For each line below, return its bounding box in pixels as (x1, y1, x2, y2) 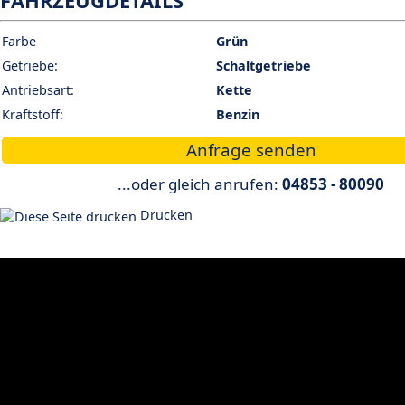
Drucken (137, 206, 193, 223)
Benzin (216, 106, 259, 124)
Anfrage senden (186, 138, 316, 162)
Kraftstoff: (2, 106, 63, 124)
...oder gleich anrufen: (118, 174, 283, 195)
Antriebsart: (2, 81, 74, 99)
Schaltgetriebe (216, 57, 311, 75)
